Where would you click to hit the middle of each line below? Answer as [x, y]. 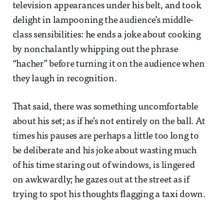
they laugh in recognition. [64, 79]
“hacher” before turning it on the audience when [109, 64]
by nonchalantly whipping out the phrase [95, 50]
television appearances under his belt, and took [107, 6]
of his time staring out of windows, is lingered [104, 165]
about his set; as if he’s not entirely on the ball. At [109, 122]
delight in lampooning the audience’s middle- [103, 20]
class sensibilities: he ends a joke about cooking [107, 35]
